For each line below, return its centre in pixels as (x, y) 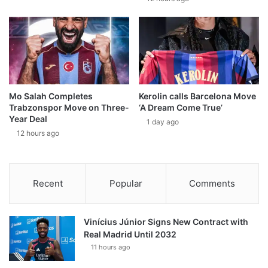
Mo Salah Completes (51, 96)
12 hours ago (38, 133)
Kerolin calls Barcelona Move (197, 96)
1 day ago (163, 121)
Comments (212, 183)
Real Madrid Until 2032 (130, 234)
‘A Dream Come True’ (181, 107)
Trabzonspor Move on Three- (69, 107)
